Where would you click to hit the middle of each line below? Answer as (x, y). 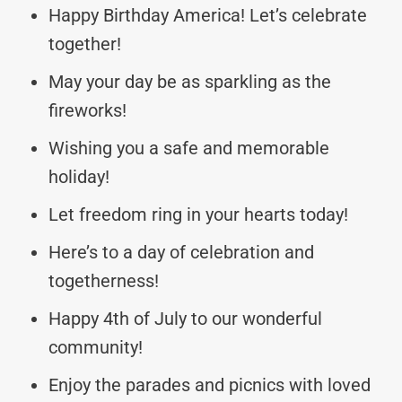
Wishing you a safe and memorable (189, 148)
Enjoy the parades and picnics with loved (210, 385)
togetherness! (104, 280)
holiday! (79, 176)
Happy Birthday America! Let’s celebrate (208, 15)
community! (96, 347)
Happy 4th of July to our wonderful (185, 318)
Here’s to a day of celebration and (181, 252)
